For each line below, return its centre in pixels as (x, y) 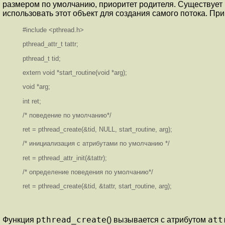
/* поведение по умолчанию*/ (67, 115)
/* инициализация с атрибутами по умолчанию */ (96, 144)
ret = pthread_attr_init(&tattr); (65, 158)
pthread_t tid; (42, 58)
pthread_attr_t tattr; (50, 44)
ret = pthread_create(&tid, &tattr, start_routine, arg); (97, 186)
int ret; (32, 101)
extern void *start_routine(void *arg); (75, 72)
